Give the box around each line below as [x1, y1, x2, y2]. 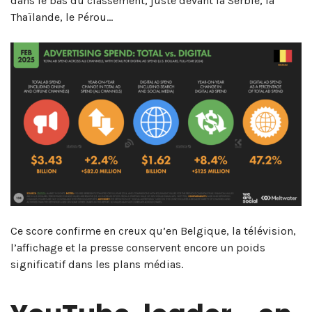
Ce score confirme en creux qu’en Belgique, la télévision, [10, 224, 296, 237]
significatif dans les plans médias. [10, 257, 183, 271]
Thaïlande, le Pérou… [10, 10, 113, 24]
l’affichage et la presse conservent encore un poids [10, 240, 265, 254]
